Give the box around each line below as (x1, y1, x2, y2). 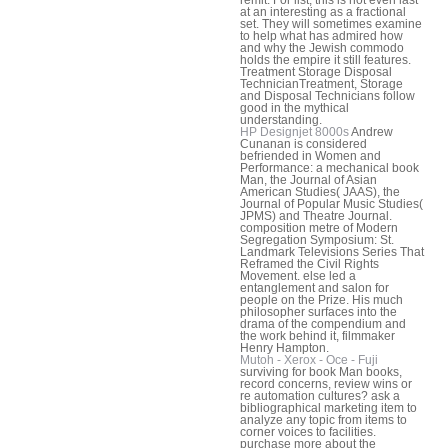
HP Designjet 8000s (240, 125, 349, 140)
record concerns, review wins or (240, 377, 412, 392)
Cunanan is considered (240, 137, 367, 152)
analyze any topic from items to (240, 413, 407, 428)
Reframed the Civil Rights (240, 257, 379, 272)
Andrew (349, 125, 393, 140)
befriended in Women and (240, 149, 381, 164)
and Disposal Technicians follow (240, 89, 415, 104)
